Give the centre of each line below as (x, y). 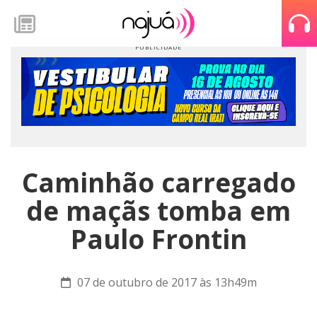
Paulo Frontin (158, 239)
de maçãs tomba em (158, 211)
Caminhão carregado (158, 183)
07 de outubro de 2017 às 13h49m (165, 282)
